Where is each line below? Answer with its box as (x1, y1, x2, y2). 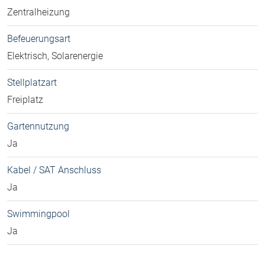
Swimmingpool (7, 208, 70, 220)
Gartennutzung (7, 121, 69, 132)
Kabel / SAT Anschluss (7, 164, 101, 176)
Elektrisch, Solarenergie (7, 50, 103, 62)
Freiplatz (7, 94, 43, 106)
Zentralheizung (7, 7, 70, 18)
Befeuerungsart (7, 33, 70, 45)
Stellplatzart (7, 77, 57, 89)
